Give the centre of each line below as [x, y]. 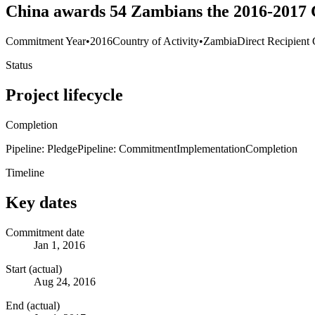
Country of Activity [156, 41]
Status [19, 65]
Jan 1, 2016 [59, 245]
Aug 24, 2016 [65, 281]
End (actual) [33, 305]
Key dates [41, 202]
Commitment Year [46, 41]
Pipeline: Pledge [41, 148]
